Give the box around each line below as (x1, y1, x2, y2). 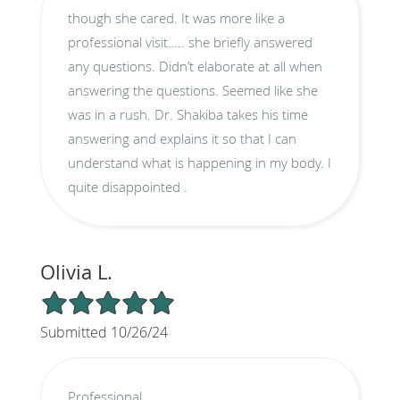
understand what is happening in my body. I (67, 153, 328, 171)
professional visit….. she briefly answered (67, 32, 312, 51)
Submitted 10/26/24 (39, 321, 168, 342)
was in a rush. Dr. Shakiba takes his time (67, 104, 308, 123)
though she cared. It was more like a (67, 8, 181, 27)
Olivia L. (39, 258, 112, 285)
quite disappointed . (67, 177, 187, 196)
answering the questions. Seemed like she (67, 80, 222, 99)
